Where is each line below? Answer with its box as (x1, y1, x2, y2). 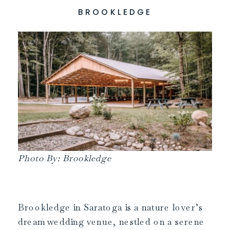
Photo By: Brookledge (18, 152, 111, 164)
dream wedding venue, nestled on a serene (18, 216, 205, 228)
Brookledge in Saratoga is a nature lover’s (18, 201, 203, 214)
